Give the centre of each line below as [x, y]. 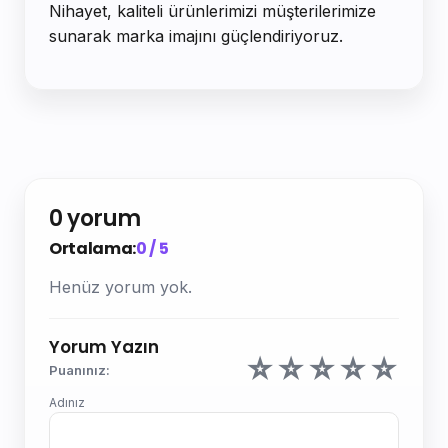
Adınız [67, 402]
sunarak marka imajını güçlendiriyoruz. [196, 35]
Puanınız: [79, 369]
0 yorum [95, 218]
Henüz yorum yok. [120, 286]
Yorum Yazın [104, 346]
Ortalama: [93, 248]
